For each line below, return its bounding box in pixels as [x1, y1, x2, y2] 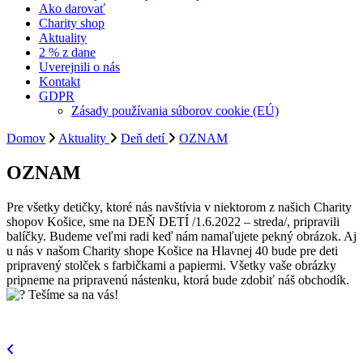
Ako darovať [39, 2, 105, 15]
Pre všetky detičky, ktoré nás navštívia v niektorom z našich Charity [6, 199, 352, 214]
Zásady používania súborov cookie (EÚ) [71, 104, 279, 117]
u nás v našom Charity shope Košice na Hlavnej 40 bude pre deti [6, 243, 338, 258]
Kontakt [39, 75, 80, 88]
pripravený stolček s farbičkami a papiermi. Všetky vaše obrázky [6, 258, 336, 272]
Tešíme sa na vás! [25, 287, 118, 301]
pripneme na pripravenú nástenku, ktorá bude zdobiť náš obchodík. [6, 272, 349, 287]
